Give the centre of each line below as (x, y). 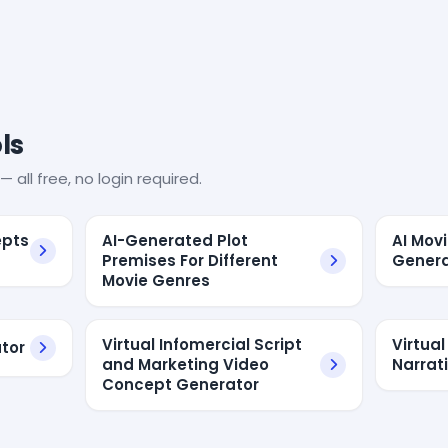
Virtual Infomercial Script (201, 344)
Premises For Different (189, 260)
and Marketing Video (185, 364)
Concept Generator (180, 384)
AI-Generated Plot (174, 240)
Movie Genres (155, 280)
